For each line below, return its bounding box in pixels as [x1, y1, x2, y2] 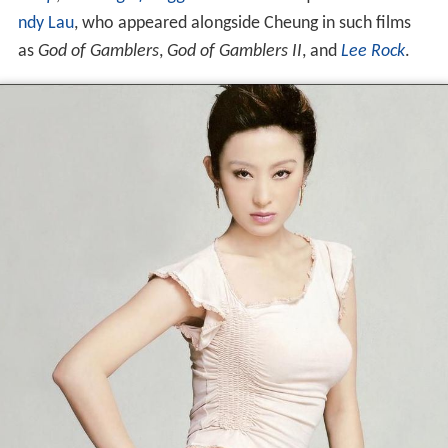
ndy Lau [17, 14, 74, 34]
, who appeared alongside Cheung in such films [73, 14, 411, 34]
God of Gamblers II [166, 42, 302, 62]
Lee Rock [340, 42, 405, 62]
